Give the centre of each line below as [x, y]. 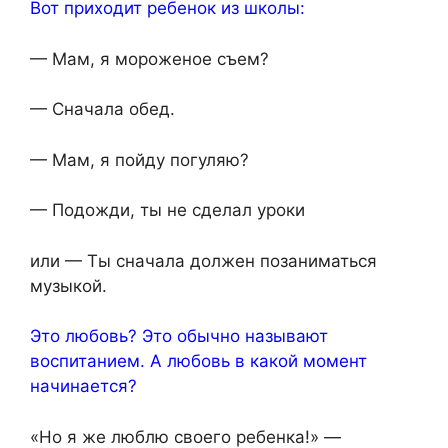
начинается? [83, 386]
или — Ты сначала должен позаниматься [203, 260]
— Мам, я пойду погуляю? [139, 159]
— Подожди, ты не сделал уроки [167, 210]
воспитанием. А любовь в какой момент [198, 361]
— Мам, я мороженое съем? [149, 58]
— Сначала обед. [102, 109]
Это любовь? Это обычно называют [179, 336]
